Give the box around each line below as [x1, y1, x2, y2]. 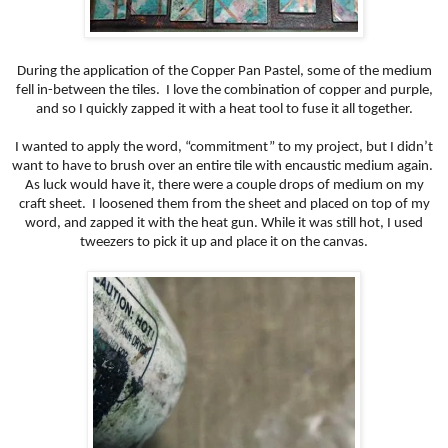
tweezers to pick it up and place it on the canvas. [80, 235, 368, 251]
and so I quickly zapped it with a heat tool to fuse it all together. [35, 102, 413, 118]
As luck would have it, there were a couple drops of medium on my [24, 178, 424, 194]
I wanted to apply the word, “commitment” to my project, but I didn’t [15, 140, 433, 156]
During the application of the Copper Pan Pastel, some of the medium [16, 64, 432, 80]
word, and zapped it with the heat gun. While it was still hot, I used [25, 216, 423, 232]
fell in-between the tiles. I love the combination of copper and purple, [15, 83, 433, 99]
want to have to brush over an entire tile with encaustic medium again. [12, 159, 436, 175]
